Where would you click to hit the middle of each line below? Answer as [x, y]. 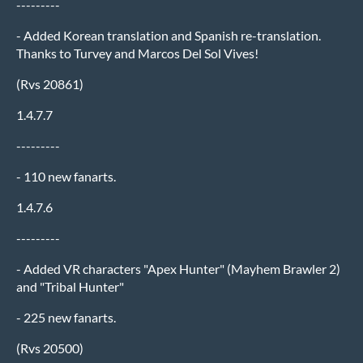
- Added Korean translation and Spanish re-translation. [169, 35]
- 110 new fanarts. [66, 176]
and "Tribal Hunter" [70, 286]
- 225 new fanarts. [66, 317]
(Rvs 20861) [50, 83]
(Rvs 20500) [50, 348]
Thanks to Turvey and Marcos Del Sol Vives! [137, 53]
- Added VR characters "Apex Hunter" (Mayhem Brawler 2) [178, 268]
